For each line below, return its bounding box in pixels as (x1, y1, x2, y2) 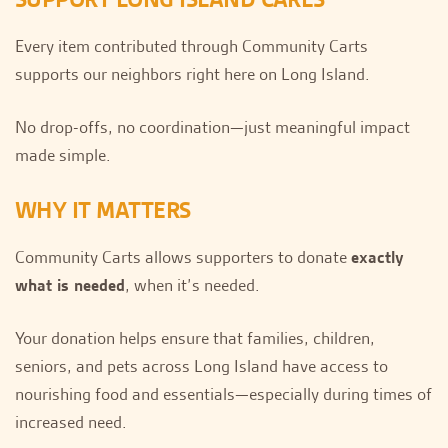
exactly (351, 245, 404, 268)
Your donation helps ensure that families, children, (15, 326, 375, 349)
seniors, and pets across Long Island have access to (15, 354, 388, 377)
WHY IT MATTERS (15, 195, 191, 225)
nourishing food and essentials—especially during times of (15, 382, 432, 405)
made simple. (15, 143, 111, 166)
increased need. (15, 410, 127, 433)
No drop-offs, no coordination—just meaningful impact (15, 115, 410, 138)
